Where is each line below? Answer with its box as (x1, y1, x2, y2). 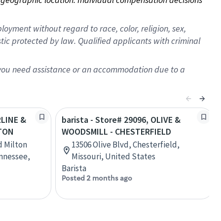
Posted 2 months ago (62, 174, 132, 183)
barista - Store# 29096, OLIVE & (62, 114, 181, 125)
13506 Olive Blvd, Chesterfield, (72, 139, 180, 150)
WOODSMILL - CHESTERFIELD (62, 126, 171, 137)
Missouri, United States (72, 151, 155, 162)
